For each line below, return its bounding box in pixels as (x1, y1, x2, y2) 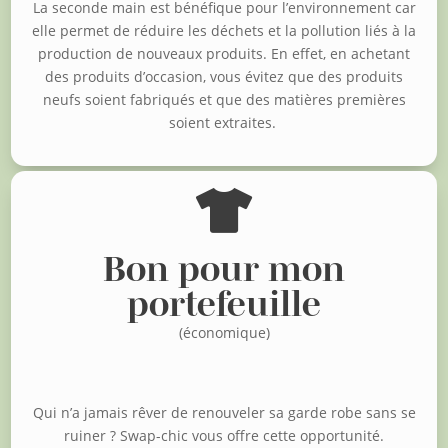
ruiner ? (64, 425, 120, 445)
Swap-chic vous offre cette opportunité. (120, 425, 384, 445)
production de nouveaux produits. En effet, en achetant (38, 43, 410, 63)
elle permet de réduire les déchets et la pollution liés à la (32, 20, 416, 40)
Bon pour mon (103, 248, 345, 288)
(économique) (178, 322, 270, 342)
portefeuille (127, 283, 321, 323)
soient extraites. (168, 112, 280, 132)
